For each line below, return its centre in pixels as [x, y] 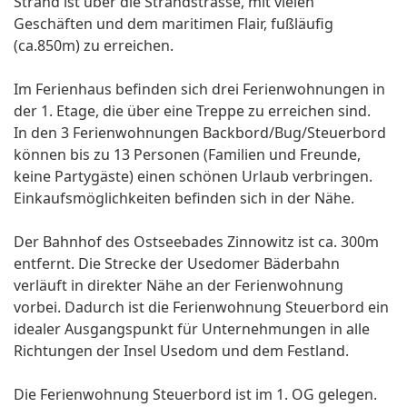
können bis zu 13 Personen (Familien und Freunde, [187, 155]
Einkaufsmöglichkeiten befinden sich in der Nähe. [184, 199]
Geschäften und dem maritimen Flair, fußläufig [174, 24]
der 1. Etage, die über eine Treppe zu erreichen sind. [192, 111]
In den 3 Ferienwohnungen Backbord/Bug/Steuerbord [200, 133]
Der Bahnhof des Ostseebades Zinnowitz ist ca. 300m [196, 242]
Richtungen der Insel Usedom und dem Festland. [181, 351]
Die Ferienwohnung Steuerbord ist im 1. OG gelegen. [195, 395]
